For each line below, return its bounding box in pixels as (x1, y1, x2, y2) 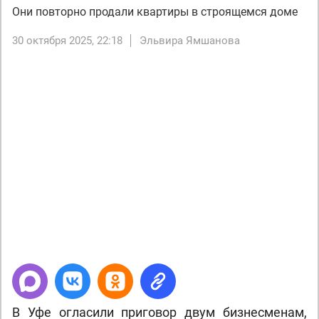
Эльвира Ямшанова (140, 34, 240, 47)
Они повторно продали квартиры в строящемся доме (12, 5, 298, 19)
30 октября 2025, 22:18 (12, 34, 122, 47)
